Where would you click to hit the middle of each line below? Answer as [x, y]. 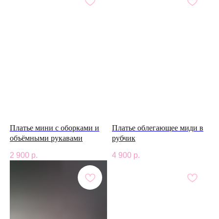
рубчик [124, 138]
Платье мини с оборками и [55, 128]
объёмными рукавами [46, 138]
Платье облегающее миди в [158, 128]
